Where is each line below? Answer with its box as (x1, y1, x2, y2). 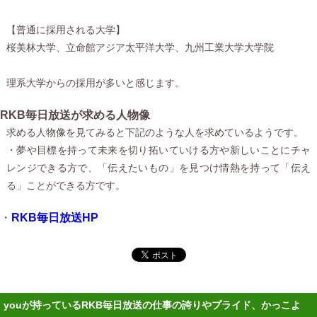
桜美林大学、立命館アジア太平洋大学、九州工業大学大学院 (6, 41, 274, 53)
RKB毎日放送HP (11, 211, 98, 224)
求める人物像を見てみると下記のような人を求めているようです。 (6, 126, 304, 138)
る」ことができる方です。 (6, 179, 125, 191)
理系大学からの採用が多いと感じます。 (6, 76, 185, 88)
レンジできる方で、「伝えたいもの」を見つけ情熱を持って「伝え (6, 161, 311, 173)
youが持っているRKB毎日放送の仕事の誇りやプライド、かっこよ (4, 299, 301, 311)
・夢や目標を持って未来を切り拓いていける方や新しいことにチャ (6, 144, 311, 156)
